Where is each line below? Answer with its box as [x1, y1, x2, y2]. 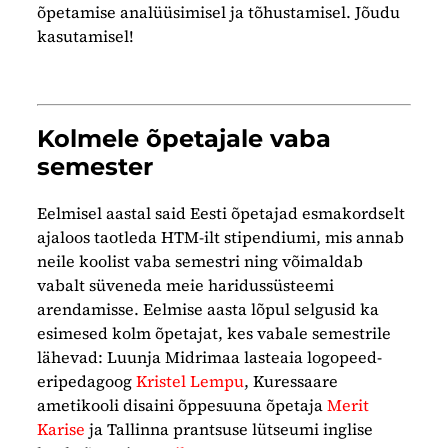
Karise [37, 418, 86, 441]
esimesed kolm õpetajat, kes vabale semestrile [37, 322, 392, 345]
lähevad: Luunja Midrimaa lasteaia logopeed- [37, 346, 383, 369]
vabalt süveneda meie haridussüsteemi [37, 274, 335, 297]
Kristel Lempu [136, 370, 245, 393]
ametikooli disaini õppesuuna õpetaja [37, 394, 328, 417]
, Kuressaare [244, 370, 339, 393]
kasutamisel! [37, 24, 135, 47]
